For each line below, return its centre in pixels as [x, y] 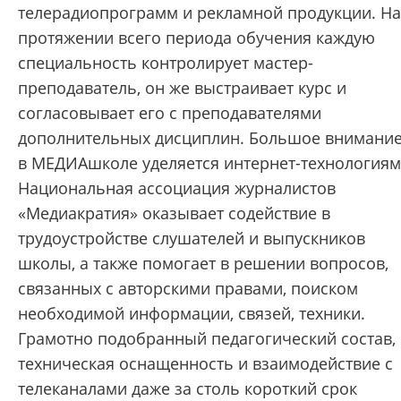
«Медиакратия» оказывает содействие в [174, 213]
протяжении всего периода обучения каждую [196, 38]
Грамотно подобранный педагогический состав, [207, 338]
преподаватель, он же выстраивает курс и [182, 88]
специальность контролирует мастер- [166, 63]
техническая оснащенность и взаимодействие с [205, 363]
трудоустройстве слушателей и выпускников [192, 238]
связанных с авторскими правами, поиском [188, 288]
